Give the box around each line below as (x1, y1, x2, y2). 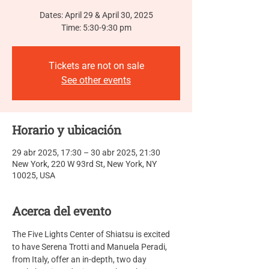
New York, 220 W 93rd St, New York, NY (12, 159, 157, 169)
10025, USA (12, 171, 55, 180)
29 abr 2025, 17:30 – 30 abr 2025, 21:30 (12, 148, 160, 157)
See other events (61, 74, 131, 86)
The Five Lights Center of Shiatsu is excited (12, 229, 172, 239)
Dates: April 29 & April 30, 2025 (39, 10, 153, 20)
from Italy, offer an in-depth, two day (12, 255, 150, 264)
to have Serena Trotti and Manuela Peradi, (12, 242, 169, 252)
